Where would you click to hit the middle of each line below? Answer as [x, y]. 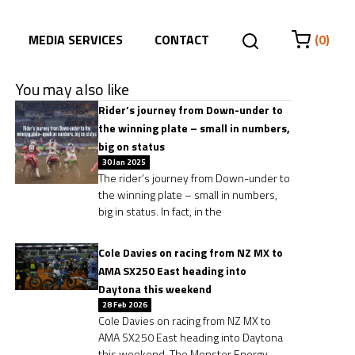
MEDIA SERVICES [76, 40]
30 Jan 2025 [124, 162]
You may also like [73, 89]
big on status [132, 146]
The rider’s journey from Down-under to [195, 178]
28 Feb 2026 [125, 305]
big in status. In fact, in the [160, 211]
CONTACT [182, 40]
